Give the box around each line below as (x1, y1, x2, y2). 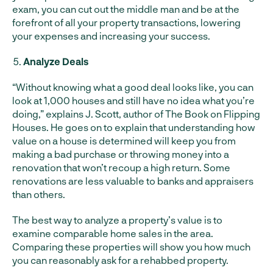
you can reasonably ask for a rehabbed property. (12, 254, 229, 266)
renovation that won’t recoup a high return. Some (12, 161, 230, 173)
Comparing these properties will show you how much (12, 241, 250, 252)
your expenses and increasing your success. (12, 30, 210, 41)
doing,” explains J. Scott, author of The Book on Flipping (12, 108, 260, 119)
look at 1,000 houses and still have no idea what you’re (12, 94, 255, 106)
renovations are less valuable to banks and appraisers (12, 175, 253, 186)
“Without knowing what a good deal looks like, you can (12, 81, 253, 93)
